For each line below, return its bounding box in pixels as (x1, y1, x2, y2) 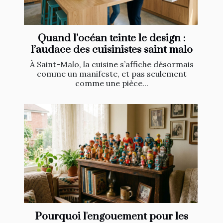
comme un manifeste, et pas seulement (36, 68, 187, 79)
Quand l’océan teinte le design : (38, 31, 185, 45)
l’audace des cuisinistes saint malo (30, 43, 193, 56)
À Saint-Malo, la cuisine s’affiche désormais (29, 59, 194, 69)
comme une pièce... (75, 78, 148, 88)
